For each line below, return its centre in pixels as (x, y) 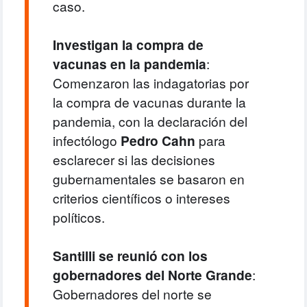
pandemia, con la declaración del (150, 121)
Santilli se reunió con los (130, 256)
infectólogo (86, 140)
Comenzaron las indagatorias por (150, 83)
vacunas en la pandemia (129, 64)
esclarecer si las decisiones (134, 160)
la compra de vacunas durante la (149, 102)
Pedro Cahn (158, 141)
